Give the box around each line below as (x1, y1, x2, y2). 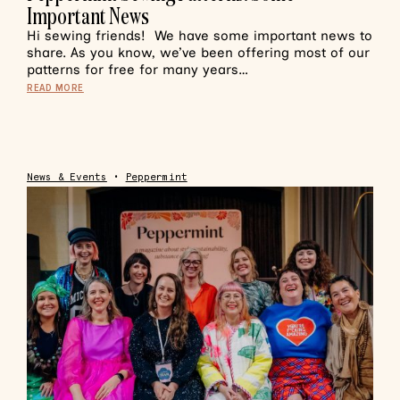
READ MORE (27, 81, 84, 95)
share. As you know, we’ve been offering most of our (27, 45, 370, 61)
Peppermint (125, 171, 187, 183)
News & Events (27, 171, 107, 183)
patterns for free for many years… (27, 62, 248, 78)
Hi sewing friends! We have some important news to (27, 28, 372, 44)
